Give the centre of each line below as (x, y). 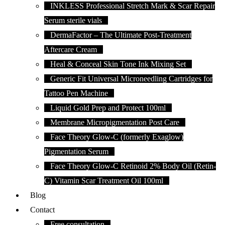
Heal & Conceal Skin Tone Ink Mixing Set (118, 64)
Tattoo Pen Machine (76, 93)
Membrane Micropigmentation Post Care (115, 122)
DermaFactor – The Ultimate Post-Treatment (121, 35)
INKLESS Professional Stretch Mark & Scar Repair (133, 6)
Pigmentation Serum (76, 151)
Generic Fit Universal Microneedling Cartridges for (131, 79)
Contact (42, 210)
